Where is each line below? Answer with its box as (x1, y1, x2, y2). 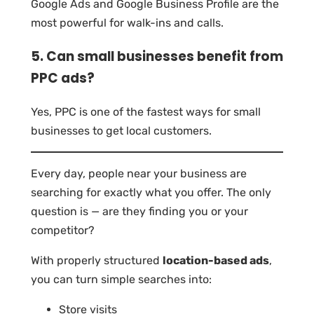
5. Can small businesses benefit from (31, 47, 283, 67)
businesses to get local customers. (31, 123, 212, 137)
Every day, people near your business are (31, 166, 247, 180)
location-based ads (163, 253, 269, 267)
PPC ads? (31, 69, 95, 88)
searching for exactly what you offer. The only (31, 185, 271, 199)
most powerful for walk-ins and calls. (31, 16, 224, 30)
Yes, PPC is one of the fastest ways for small (31, 104, 261, 118)
